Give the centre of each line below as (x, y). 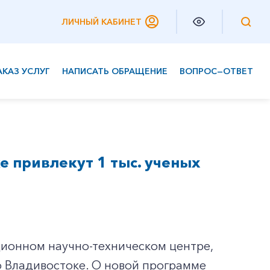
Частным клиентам (58, 95)
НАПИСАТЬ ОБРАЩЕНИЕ (115, 71)
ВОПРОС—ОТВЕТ (216, 71)
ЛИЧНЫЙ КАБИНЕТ (102, 22)
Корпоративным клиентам (77, 119)
